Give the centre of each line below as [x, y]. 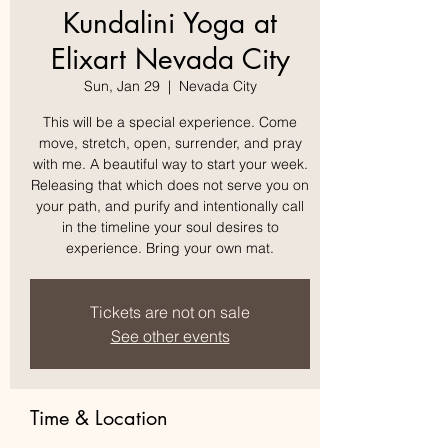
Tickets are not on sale [170, 312]
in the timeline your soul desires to [170, 227]
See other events [170, 336]
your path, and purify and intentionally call [170, 206]
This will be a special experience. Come [170, 122]
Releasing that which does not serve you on [170, 185]
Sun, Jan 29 [121, 86]
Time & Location [99, 418]
